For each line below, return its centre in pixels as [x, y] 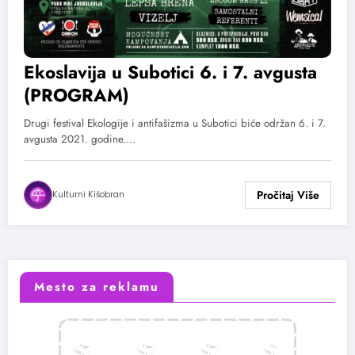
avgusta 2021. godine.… [80, 139]
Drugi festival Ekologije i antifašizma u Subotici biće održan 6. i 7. [175, 124]
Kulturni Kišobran [88, 195]
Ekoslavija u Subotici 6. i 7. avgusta [170, 73]
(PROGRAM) [76, 95]
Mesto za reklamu [97, 286]
